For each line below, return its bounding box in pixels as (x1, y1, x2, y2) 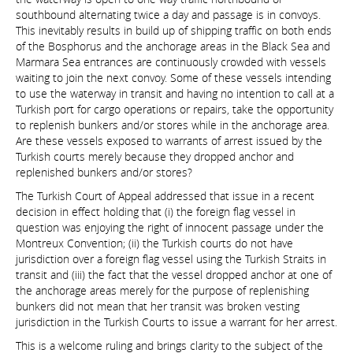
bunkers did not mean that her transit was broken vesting (16, 299, 299, 314)
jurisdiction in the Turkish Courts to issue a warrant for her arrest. (16, 314, 337, 329)
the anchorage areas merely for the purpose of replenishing (16, 283, 309, 298)
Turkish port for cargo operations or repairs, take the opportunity (16, 102, 333, 117)
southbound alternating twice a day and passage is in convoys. (16, 7, 321, 22)
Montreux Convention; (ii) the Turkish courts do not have (16, 236, 293, 251)
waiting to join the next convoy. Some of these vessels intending (16, 70, 331, 85)
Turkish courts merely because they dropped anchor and (16, 149, 294, 164)
